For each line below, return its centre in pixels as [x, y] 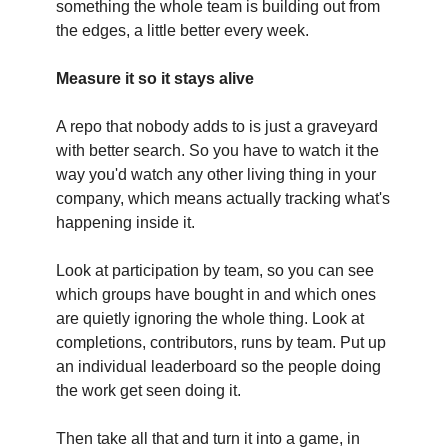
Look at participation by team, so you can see [215, 271]
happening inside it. [125, 223]
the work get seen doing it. [148, 391]
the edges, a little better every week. [182, 31]
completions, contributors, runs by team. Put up [221, 343]
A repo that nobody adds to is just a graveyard [217, 127]
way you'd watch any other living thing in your [216, 175]
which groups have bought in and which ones [216, 295]
